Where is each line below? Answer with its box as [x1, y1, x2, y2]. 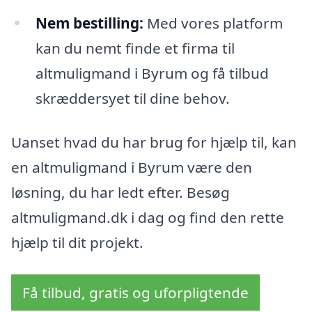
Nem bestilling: [35, 13, 143, 33]
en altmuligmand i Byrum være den [11, 157, 252, 178]
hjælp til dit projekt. [11, 233, 143, 253]
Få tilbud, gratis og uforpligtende [22, 282, 249, 302]
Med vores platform [143, 13, 283, 33]
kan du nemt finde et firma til [35, 38, 235, 58]
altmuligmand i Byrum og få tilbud [35, 63, 269, 83]
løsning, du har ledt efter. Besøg [11, 182, 230, 203]
